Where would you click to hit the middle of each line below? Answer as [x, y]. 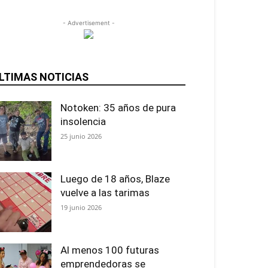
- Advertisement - [89, 23]
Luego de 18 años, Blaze [115, 179]
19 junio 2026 [81, 207]
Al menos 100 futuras [110, 250]
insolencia [83, 121]
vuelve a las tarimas [105, 193]
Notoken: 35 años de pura [118, 108]
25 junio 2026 [81, 136]
